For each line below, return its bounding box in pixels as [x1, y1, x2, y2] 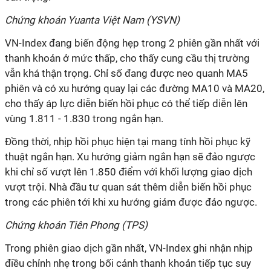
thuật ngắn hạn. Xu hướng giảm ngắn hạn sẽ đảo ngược [5, 151, 255, 163]
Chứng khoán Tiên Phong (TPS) [5, 219, 150, 231]
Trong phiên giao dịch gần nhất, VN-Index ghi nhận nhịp [5, 242, 253, 254]
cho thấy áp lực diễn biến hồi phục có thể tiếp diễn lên [5, 97, 247, 109]
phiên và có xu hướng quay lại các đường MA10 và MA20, [5, 82, 264, 94]
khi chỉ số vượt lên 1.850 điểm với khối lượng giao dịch [5, 166, 252, 178]
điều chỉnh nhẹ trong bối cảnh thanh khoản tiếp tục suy [5, 257, 251, 269]
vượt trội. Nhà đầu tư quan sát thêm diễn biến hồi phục [5, 181, 252, 193]
